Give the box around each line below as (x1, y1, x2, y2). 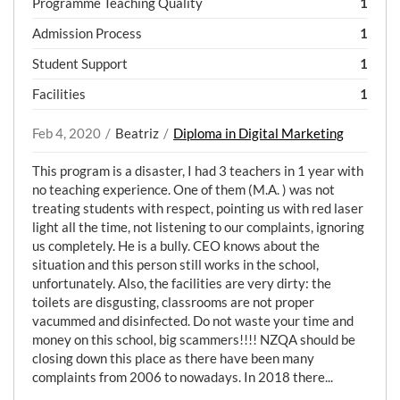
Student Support (32, 55, 128, 71)
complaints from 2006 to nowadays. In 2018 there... (32, 369, 333, 385)
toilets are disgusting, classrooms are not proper (32, 294, 314, 310)
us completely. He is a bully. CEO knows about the (32, 237, 320, 254)
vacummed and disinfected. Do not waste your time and (32, 312, 354, 329)
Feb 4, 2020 (32, 125, 101, 141)
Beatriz (115, 125, 159, 141)
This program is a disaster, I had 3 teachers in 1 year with (32, 162, 363, 179)
